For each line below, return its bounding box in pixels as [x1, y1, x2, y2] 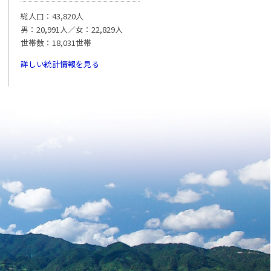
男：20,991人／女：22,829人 [21, 23, 123, 35]
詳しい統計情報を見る [21, 57, 99, 70]
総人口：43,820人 [21, 10, 83, 22]
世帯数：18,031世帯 [21, 36, 91, 48]
